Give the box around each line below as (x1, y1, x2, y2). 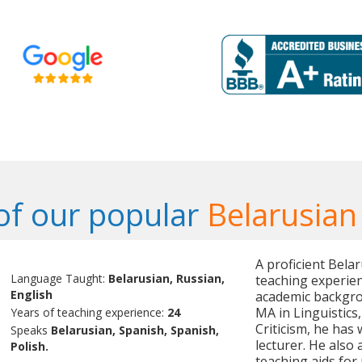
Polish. (11, 339, 49, 355)
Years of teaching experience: (11, 305, 168, 321)
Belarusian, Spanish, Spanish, (51, 322, 220, 339)
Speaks (11, 322, 52, 339)
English (11, 287, 53, 303)
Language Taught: (11, 271, 109, 287)
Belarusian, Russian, (108, 271, 225, 287)
